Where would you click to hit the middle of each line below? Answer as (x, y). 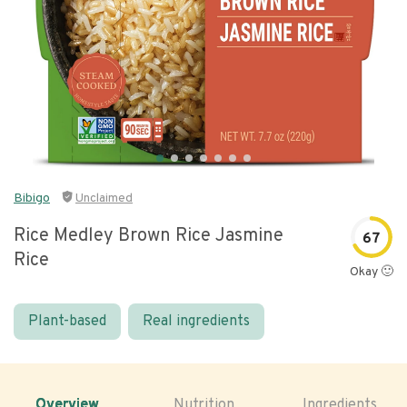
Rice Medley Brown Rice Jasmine (149, 236)
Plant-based (67, 322)
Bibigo (32, 199)
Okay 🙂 (372, 272)
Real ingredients (196, 322)
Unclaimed (104, 199)
